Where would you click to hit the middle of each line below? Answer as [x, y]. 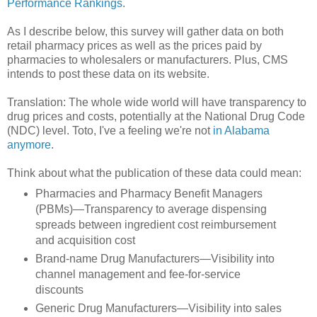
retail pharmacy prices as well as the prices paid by [134, 45]
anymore [29, 144]
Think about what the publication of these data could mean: [154, 173]
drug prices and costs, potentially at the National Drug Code [156, 116]
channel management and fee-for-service [138, 274]
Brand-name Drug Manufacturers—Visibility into [155, 258]
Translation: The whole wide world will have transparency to [157, 102]
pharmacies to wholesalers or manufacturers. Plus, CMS [148, 59]
